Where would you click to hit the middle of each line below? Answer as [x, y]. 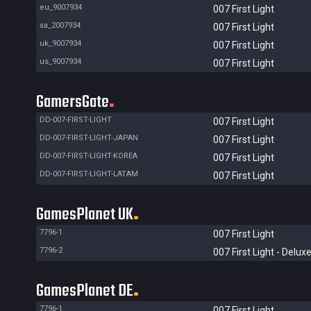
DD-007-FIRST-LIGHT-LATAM [89, 174]
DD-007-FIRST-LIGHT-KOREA [89, 156]
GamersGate [73, 102]
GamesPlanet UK [85, 215]
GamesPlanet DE [85, 291]
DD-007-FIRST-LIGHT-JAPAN [89, 138]
